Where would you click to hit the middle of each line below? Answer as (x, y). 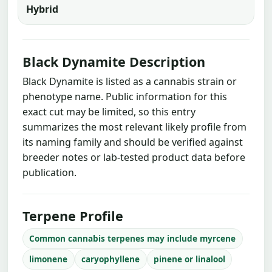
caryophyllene (111, 259)
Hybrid (42, 9)
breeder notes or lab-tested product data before (134, 157)
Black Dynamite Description (114, 61)
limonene (49, 259)
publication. (49, 172)
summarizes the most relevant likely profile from (134, 127)
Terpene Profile (73, 216)
